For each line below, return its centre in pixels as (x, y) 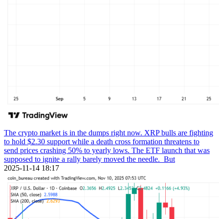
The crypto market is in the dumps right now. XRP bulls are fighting (109, 132)
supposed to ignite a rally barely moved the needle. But (89, 159)
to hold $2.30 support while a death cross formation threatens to (102, 141)
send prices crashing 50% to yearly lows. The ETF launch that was (107, 150)
